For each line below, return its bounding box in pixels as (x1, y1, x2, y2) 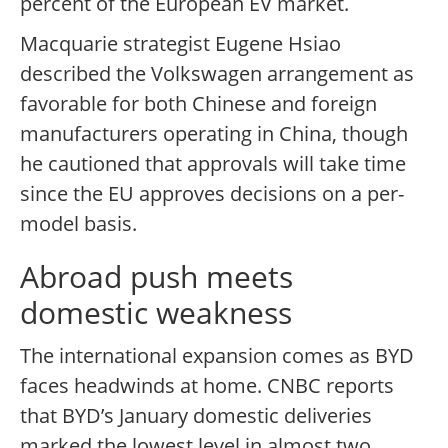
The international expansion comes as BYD (20, 342, 414, 370)
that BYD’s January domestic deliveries (20, 402, 372, 430)
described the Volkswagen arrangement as (20, 60, 414, 88)
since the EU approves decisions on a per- (20, 180, 404, 208)
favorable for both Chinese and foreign (20, 90, 377, 118)
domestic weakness (20, 292, 292, 334)
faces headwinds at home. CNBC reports (20, 372, 394, 400)
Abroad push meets (20, 256, 293, 298)
